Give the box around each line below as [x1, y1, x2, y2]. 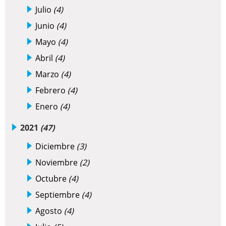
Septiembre [35, 189, 82, 201]
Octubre [35, 173, 69, 185]
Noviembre [35, 157, 80, 168]
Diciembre [35, 141, 77, 152]
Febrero [35, 85, 68, 96]
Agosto [35, 205, 64, 217]
